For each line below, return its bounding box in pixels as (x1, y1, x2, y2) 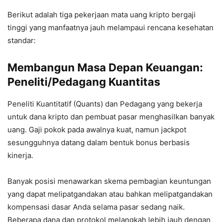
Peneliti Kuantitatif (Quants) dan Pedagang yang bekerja (7, 99, 202, 109)
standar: (7, 35, 36, 45)
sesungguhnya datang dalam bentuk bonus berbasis (7, 137, 190, 147)
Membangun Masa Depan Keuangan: (7, 60, 203, 74)
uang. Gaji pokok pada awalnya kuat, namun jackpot (7, 124, 186, 134)
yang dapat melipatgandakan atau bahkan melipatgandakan (7, 189, 213, 199)
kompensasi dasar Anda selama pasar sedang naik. (7, 202, 185, 212)
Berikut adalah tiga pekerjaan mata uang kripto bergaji (7, 9, 196, 19)
